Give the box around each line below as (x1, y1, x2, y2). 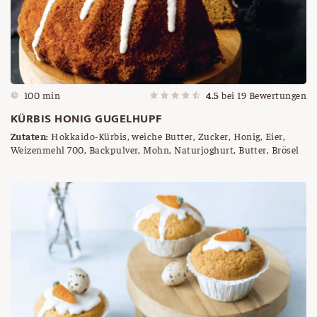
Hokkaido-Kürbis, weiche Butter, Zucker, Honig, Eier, (48, 129, 286, 142)
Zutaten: (11, 129, 49, 142)
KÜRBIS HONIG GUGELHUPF (11, 108, 162, 129)
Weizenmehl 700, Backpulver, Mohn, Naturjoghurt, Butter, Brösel (11, 142, 299, 156)
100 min (24, 88, 61, 101)
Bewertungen (246, 88, 306, 101)
